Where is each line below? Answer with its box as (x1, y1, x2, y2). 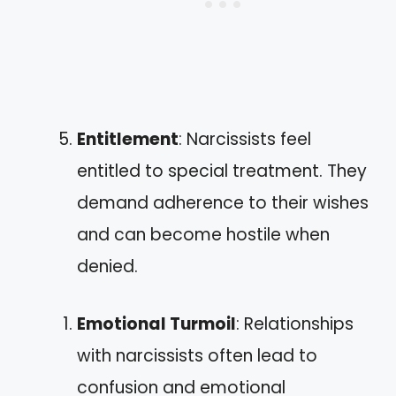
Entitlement (77, 127, 179, 152)
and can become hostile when (77, 223, 330, 247)
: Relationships (236, 311, 354, 336)
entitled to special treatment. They (77, 159, 367, 184)
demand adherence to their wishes (77, 191, 369, 216)
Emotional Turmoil (77, 311, 236, 336)
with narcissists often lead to (77, 343, 317, 368)
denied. (77, 255, 138, 279)
